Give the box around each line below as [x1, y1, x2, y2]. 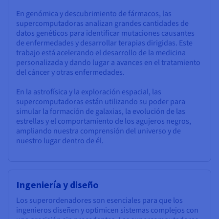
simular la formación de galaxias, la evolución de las [16, 106, 185, 117]
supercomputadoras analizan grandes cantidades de [16, 18, 189, 29]
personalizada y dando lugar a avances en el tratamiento [16, 57, 200, 68]
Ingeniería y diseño [16, 178, 99, 191]
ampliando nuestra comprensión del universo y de [16, 126, 181, 137]
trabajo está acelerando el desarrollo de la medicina [16, 47, 186, 59]
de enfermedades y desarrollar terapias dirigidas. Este [16, 38, 193, 49]
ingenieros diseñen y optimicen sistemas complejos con [16, 205, 198, 216]
